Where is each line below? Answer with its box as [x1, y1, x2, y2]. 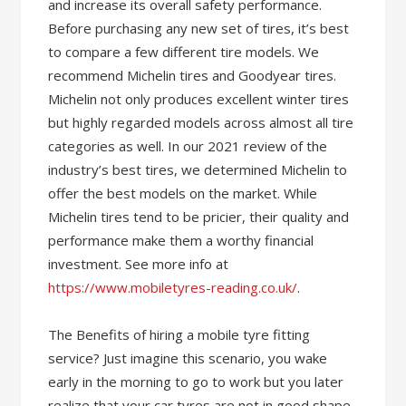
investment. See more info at [48, 255, 229, 273]
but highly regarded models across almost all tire [48, 113, 354, 131]
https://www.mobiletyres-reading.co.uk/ [48, 278, 298, 296]
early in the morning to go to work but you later [48, 372, 344, 391]
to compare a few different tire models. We [48, 43, 320, 61]
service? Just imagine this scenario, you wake [48, 349, 328, 367]
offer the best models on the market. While [48, 184, 318, 202]
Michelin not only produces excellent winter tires [48, 90, 350, 108]
